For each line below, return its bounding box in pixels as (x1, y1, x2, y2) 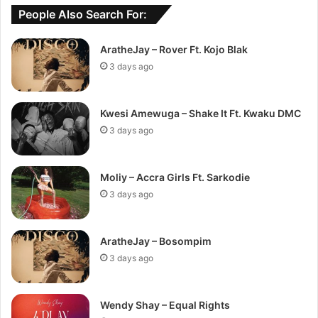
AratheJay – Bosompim (100, 234, 212, 247)
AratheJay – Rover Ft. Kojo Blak (100, 43, 248, 55)
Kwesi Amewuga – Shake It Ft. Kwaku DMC (100, 106, 302, 119)
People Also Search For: (18, 6, 147, 21)
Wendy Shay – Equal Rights (100, 298, 231, 311)
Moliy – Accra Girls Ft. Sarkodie (100, 170, 251, 183)
